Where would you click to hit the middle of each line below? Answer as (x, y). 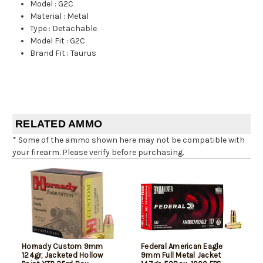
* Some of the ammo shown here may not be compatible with (129, 140)
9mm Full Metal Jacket (181, 255)
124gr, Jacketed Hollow (63, 255)
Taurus (84, 53)
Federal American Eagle (182, 247)
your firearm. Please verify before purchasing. (98, 153)
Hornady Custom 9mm (63, 247)
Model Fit (48, 41)
